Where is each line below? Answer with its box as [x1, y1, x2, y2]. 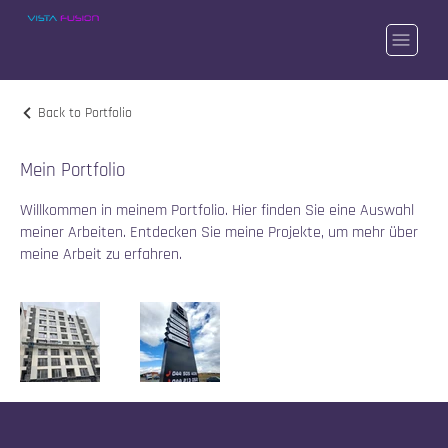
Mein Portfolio [20, 158, 125, 183]
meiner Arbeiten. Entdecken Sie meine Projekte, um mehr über [20, 222, 418, 243]
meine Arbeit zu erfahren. [20, 244, 182, 265]
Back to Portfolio [38, 104, 132, 122]
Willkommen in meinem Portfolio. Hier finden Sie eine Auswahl [20, 200, 414, 221]
